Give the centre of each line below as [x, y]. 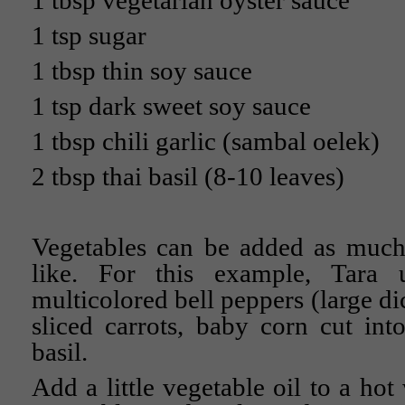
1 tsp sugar [89, 36]
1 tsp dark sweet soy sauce [171, 106]
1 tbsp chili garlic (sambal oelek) [206, 141]
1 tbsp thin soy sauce [142, 71]
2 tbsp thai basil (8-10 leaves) [188, 177]
